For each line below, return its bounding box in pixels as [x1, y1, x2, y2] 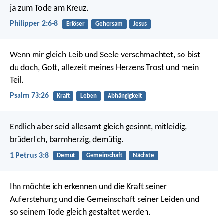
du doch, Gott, [10, 63, 59, 73]
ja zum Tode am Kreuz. [10, 3, 89, 13]
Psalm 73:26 [10, 92, 49, 100]
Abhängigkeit [107, 92, 142, 99]
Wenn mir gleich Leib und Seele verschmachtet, [10, 50, 175, 60]
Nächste [132, 152, 154, 159]
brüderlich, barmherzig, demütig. [10, 135, 124, 145]
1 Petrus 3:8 [10, 151, 49, 160]
